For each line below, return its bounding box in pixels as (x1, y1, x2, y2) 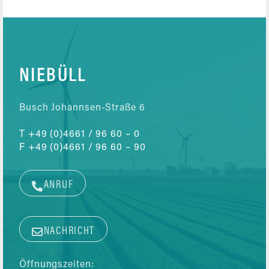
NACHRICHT (43, 226, 95, 237)
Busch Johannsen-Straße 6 (19, 103, 145, 113)
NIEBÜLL (19, 67, 87, 86)
